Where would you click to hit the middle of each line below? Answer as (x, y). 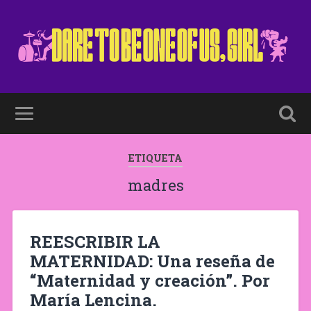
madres (155, 185)
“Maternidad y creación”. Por (150, 280)
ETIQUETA (155, 158)
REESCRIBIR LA (95, 241)
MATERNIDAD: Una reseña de (152, 261)
